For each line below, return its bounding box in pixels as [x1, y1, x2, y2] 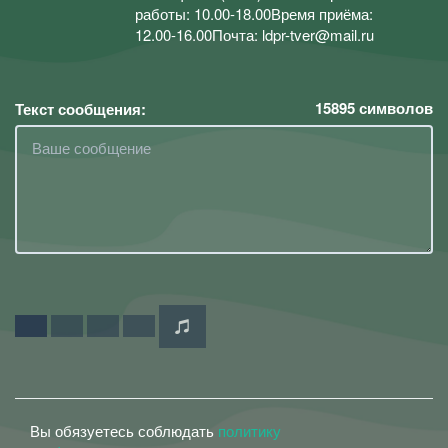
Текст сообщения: [15, 97, 146, 120]
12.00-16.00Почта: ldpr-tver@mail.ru [135, 24, 374, 45]
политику [218, 419, 281, 441]
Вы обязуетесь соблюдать [30, 419, 218, 441]
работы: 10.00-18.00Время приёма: [135, 3, 373, 24]
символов [355, 96, 433, 119]
